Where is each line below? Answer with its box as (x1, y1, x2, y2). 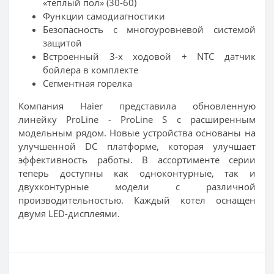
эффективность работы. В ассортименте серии (18, 153, 256, 166)
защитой (43, 36, 82, 49)
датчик (214, 50, 256, 62)
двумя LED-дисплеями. (18, 207, 120, 220)
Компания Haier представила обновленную (18, 99, 256, 112)
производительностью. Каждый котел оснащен (18, 193, 256, 206)
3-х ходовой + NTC (109, 50, 215, 62)
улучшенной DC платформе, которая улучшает (18, 139, 256, 152)
